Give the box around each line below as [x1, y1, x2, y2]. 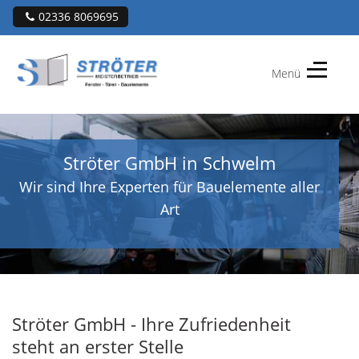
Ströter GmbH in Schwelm [63, 150, 276, 175]
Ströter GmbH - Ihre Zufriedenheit [12, 311, 291, 336]
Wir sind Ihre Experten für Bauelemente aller [19, 176, 320, 196]
